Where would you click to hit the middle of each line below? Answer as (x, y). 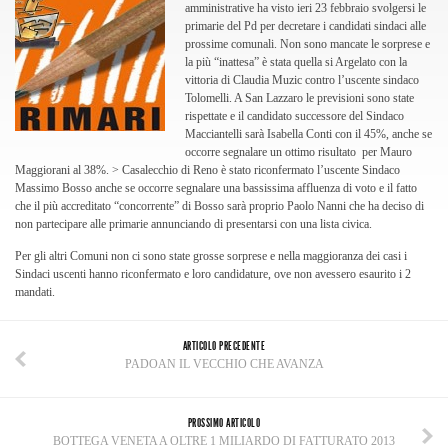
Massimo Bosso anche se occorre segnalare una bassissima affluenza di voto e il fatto (216, 188)
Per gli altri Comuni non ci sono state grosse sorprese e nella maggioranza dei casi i (211, 256)
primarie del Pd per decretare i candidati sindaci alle (305, 26)
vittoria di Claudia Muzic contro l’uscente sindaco (302, 80)
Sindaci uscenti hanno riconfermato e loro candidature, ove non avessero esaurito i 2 (213, 274)
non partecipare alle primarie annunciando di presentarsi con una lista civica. (193, 224)
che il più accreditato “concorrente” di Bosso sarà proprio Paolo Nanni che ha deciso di (219, 206)
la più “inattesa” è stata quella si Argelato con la (296, 62)
